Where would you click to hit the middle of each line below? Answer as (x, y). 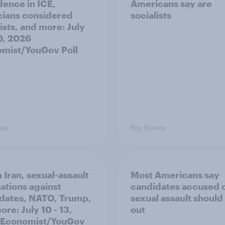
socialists (151, 15)
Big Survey (148, 127)
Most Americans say (175, 175)
